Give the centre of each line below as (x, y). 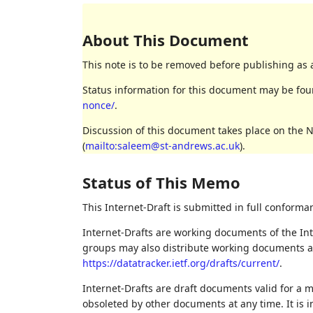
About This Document (165, 40)
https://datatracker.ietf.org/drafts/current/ (181, 263)
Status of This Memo (161, 183)
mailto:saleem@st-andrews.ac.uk (162, 146)
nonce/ (98, 105)
